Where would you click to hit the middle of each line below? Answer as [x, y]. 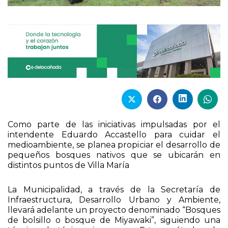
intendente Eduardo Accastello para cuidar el [114, 135]
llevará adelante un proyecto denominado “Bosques [114, 210]
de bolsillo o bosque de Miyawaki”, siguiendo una [114, 220]
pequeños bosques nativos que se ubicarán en [114, 155]
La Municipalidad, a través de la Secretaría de [114, 190]
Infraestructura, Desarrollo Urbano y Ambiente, [114, 200]
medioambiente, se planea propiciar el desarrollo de [114, 145]
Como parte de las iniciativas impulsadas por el [114, 125]
